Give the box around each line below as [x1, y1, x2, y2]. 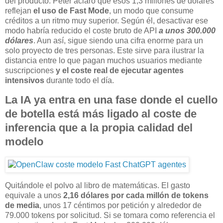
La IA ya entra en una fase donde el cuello [5, 94, 218, 107]
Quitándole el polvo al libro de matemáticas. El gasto [5, 181, 190, 190]
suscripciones [5, 66, 54, 75]
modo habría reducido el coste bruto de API [5, 26, 159, 35]
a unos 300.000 [159, 26, 216, 35]
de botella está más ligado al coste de [5, 108, 197, 120]
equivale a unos [5, 191, 63, 200]
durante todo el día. [44, 76, 114, 85]
